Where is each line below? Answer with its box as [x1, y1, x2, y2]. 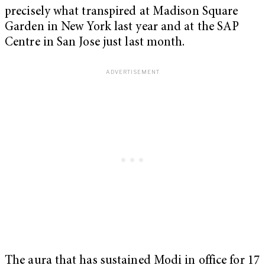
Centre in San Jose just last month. [5, 37, 185, 50]
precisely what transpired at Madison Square [5, 6, 238, 19]
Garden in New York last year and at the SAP [5, 21, 240, 34]
